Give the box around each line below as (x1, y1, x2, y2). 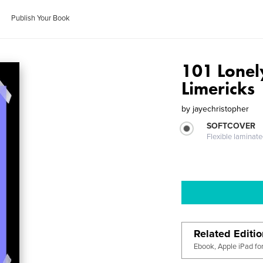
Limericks (181, 77, 255, 100)
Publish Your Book (11, 14, 70, 23)
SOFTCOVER (207, 121, 256, 131)
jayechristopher (193, 104, 249, 114)
